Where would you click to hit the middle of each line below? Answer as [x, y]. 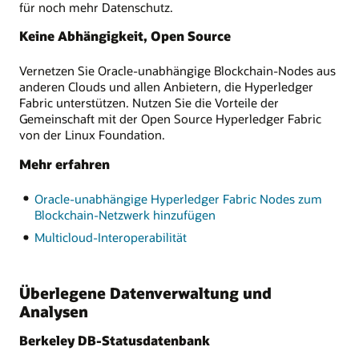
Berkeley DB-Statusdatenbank [115, 340]
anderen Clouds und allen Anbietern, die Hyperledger [166, 87]
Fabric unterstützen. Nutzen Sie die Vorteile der [149, 103]
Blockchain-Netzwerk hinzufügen [125, 214]
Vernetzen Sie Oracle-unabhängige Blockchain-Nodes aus [177, 71]
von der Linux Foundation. [92, 135]
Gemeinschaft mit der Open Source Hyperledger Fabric [170, 119]
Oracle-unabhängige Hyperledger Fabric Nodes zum [178, 198]
